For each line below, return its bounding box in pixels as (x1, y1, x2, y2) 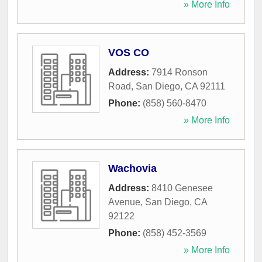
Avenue (108, 197, 140, 208)
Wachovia (108, 163, 157, 175)
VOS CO (108, 47, 149, 59)
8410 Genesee (151, 183, 213, 194)
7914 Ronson (151, 67, 208, 78)
